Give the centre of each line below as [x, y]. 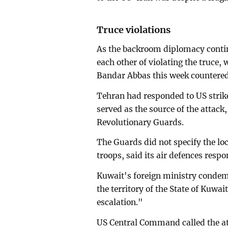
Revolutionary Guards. [140, 122]
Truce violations [134, 30]
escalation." [120, 203]
